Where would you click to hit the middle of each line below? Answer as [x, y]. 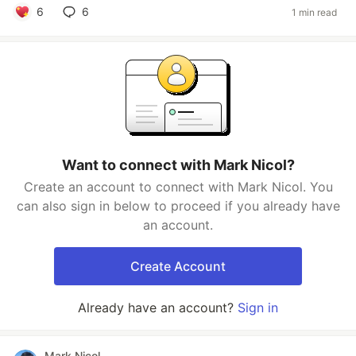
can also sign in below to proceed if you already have [178, 206]
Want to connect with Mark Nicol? [178, 165]
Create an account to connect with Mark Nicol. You [178, 187]
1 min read [314, 12]
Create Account [178, 266]
